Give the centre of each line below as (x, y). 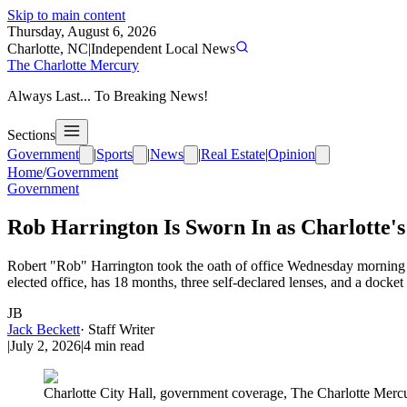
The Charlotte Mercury (73, 65)
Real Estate (233, 154)
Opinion (292, 154)
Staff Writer (121, 329)
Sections (31, 135)
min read (118, 345)
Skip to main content (66, 15)
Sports (114, 154)
